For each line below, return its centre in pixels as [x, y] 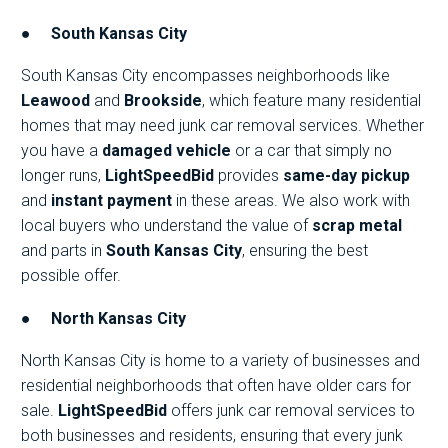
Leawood [55, 101]
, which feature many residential [311, 101]
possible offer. [71, 276]
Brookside [163, 101]
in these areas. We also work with [291, 201]
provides [248, 176]
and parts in [63, 251]
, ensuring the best [305, 251]
